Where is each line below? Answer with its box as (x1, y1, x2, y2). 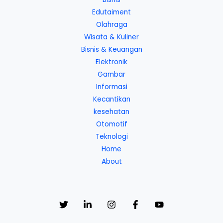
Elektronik (96, 57, 127, 67)
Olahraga (96, 19, 127, 29)
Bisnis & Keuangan (81, 44, 142, 54)
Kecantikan (93, 94, 130, 104)
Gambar (98, 69, 125, 79)
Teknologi (95, 131, 128, 141)
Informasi (96, 82, 127, 92)
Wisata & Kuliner (84, 32, 139, 42)
